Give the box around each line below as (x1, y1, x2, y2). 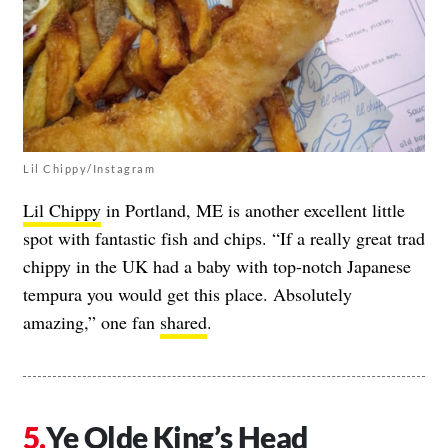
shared (160, 310, 207, 335)
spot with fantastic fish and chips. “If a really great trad (23, 226, 425, 251)
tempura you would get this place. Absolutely (23, 282, 352, 307)
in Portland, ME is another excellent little (101, 198, 405, 223)
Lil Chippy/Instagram (23, 162, 155, 176)
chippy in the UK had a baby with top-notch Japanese (23, 254, 411, 279)
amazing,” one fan (23, 310, 160, 335)
